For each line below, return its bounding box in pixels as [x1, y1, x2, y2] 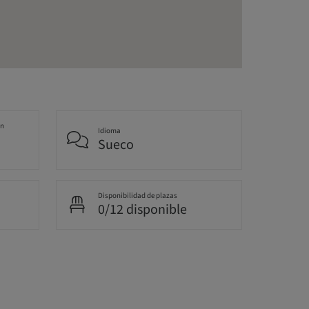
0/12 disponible [98, 200, 188, 220]
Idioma [98, 126, 121, 137]
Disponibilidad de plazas [98, 190, 178, 201]
